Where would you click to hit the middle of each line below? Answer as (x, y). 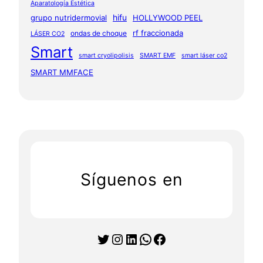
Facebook (156, 238)
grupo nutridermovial (69, 18)
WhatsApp (142, 238)
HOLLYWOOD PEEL (168, 18)
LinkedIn (128, 238)
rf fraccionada (158, 33)
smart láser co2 (204, 55)
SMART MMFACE (62, 72)
